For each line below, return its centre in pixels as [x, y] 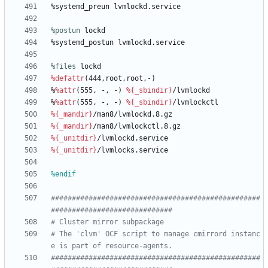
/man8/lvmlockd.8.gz [133, 115]
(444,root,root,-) [120, 79]
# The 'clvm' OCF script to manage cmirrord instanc [156, 234]
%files [63, 67]
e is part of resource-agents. [112, 246]
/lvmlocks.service [133, 150]
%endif [63, 174]
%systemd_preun [80, 7]
